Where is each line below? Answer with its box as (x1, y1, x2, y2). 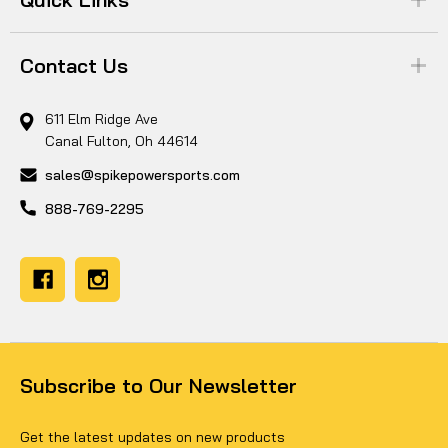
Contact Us (20, 53, 128, 79)
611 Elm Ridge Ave (45, 110, 158, 129)
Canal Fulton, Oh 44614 (45, 132, 198, 151)
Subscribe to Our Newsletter (20, 373, 297, 399)
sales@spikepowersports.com (45, 166, 240, 185)
